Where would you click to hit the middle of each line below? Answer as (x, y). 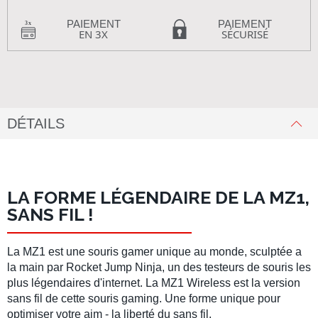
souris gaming (124, 298)
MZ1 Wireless (196, 283)
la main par (37, 267)
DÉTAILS (36, 124)
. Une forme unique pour (220, 298)
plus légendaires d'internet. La (84, 283)
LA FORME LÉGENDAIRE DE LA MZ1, (158, 197)
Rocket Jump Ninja (114, 267)
